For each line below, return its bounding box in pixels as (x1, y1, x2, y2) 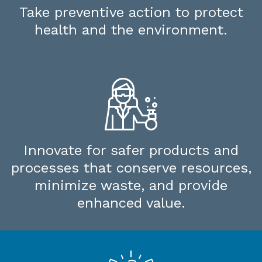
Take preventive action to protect (19, 4, 243, 21)
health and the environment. (35, 22, 227, 39)
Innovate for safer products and (23, 142, 239, 159)
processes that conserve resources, (11, 160, 251, 177)
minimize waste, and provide (35, 177, 227, 194)
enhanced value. (77, 195, 185, 212)
